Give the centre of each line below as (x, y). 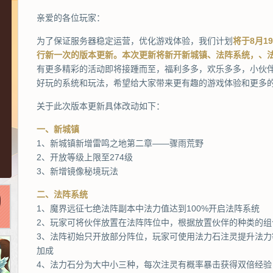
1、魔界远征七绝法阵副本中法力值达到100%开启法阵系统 (148, 208)
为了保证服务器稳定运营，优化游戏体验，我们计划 (135, 41)
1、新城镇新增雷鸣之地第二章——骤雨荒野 (120, 143)
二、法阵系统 (62, 194)
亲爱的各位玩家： (71, 18)
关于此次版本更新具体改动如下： (101, 106)
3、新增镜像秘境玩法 (77, 171)
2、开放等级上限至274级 (85, 157)
